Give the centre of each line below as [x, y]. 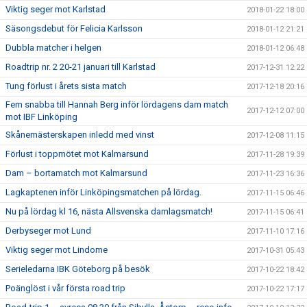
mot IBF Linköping [41, 117]
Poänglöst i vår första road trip [65, 288]
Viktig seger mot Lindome [57, 250]
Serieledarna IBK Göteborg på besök [78, 269]
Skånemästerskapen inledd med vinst [80, 135]
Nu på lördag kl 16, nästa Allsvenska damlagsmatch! [109, 211]
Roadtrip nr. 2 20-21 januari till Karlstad [81, 67]
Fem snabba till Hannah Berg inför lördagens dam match [117, 105]
